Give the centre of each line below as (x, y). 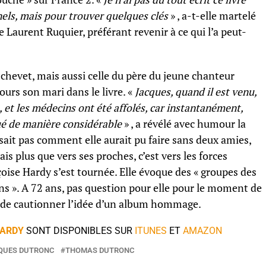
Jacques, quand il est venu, (196, 92)
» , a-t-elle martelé (212, 16)
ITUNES (151, 231)
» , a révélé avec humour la (184, 124)
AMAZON (202, 231)
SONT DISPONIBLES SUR (79, 231)
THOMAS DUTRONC (100, 250)
